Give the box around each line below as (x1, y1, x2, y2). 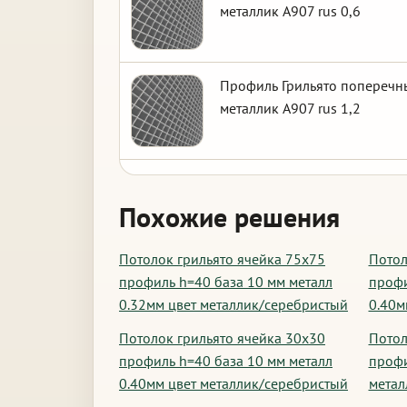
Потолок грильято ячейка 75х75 (119, 250, 325, 268)
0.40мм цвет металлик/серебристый (119, 374, 348, 392)
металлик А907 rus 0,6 (220, 2, 361, 20)
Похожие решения (119, 199, 340, 234)
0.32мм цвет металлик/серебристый (119, 295, 348, 313)
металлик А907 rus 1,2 (220, 99, 361, 117)
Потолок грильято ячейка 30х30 (119, 329, 325, 347)
